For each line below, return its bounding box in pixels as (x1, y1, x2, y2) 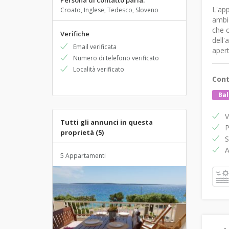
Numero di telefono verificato (73, 54, 159, 62)
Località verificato (73, 65, 124, 74)
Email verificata (73, 42, 117, 51)
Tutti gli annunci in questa (60, 118, 153, 127)
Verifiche (60, 29, 89, 38)
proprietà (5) (60, 128, 104, 137)
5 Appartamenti (60, 151, 106, 160)
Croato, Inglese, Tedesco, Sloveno (60, 6, 158, 14)
